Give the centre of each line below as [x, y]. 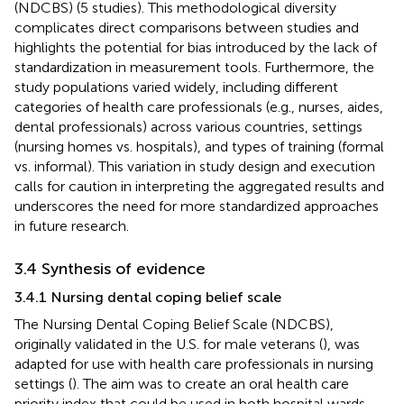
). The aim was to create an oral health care [211, 383]
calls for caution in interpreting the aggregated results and [199, 186]
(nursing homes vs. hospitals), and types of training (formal [199, 146]
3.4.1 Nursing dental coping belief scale [148, 297]
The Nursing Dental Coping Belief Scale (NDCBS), [174, 324]
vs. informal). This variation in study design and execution [195, 166]
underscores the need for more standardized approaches [197, 206]
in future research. [72, 225]
